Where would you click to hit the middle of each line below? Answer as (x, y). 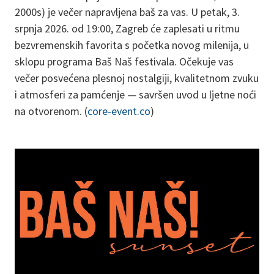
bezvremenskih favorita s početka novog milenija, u (132, 45)
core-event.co (119, 111)
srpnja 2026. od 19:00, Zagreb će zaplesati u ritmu (127, 28)
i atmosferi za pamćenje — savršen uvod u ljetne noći (135, 94)
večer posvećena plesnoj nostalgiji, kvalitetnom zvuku (137, 78)
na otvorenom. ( (51, 111)
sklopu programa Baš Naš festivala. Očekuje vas (124, 61)
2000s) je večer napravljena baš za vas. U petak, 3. (127, 12)
